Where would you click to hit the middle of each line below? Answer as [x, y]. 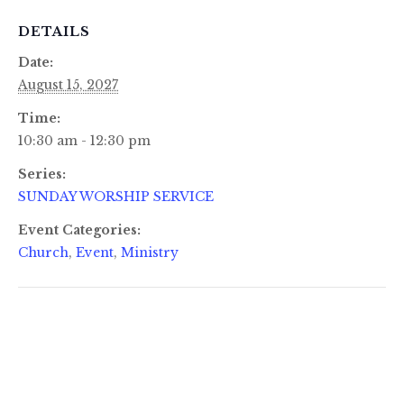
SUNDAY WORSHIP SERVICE [116, 196]
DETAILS [54, 31]
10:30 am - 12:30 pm [84, 140]
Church [43, 252]
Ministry [150, 252]
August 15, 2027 [68, 84]
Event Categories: [79, 230]
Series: [42, 174]
